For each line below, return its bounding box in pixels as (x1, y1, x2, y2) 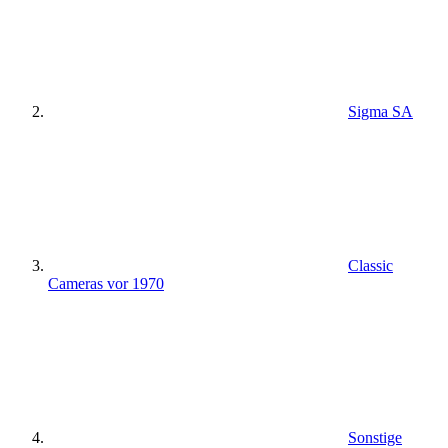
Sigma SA (348, 103, 413, 121)
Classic (348, 257, 393, 275)
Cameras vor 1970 (48, 275, 164, 293)
